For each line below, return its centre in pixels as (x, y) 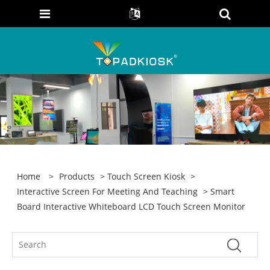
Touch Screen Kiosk (146, 176)
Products (77, 176)
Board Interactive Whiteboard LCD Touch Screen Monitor (131, 206)
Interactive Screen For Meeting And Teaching (108, 191)
